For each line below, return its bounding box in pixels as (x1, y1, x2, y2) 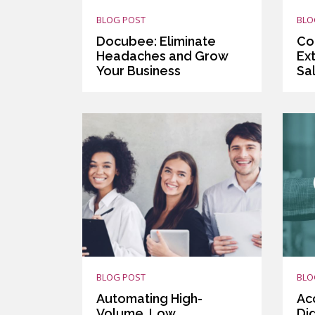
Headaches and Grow (96, 48, 229, 63)
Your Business (96, 63, 181, 78)
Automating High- (96, 290, 202, 306)
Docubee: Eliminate (96, 33, 216, 49)
